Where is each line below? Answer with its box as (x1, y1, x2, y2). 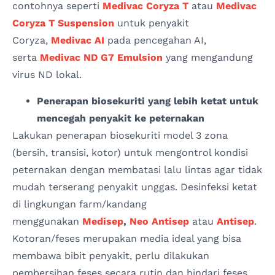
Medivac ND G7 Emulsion (40, 52, 163, 64)
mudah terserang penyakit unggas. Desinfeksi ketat (12, 180, 257, 193)
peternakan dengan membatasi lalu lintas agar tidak (12, 163, 262, 176)
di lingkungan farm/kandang (12, 198, 147, 210)
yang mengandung (163, 52, 253, 64)
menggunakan (12, 215, 82, 227)
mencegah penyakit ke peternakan (37, 112, 204, 124)
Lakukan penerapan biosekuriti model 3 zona (12, 129, 228, 141)
